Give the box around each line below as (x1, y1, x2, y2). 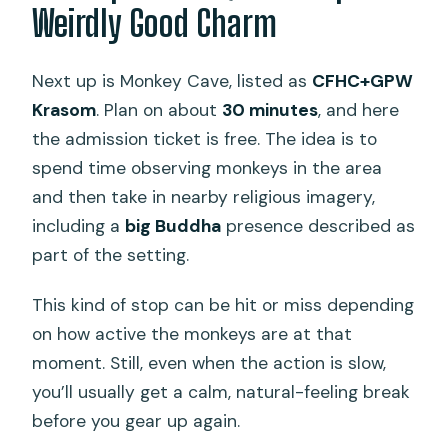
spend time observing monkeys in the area (32, 157, 383, 180)
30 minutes (222, 99, 319, 122)
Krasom (32, 99, 97, 122)
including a (32, 215, 126, 238)
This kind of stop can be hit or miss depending (32, 294, 415, 317)
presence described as (221, 215, 416, 238)
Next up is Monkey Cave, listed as (32, 70, 313, 93)
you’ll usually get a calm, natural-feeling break (32, 381, 411, 404)
